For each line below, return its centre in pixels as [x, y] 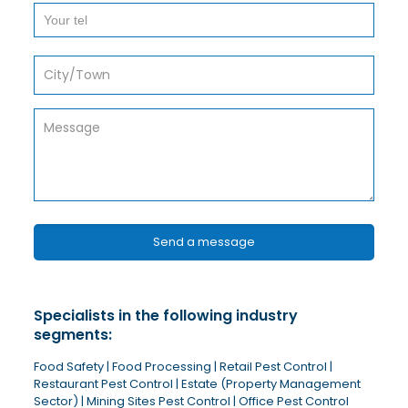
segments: [72, 335]
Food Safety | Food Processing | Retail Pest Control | [183, 367]
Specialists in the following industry [165, 316]
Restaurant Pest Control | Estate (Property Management [197, 384]
